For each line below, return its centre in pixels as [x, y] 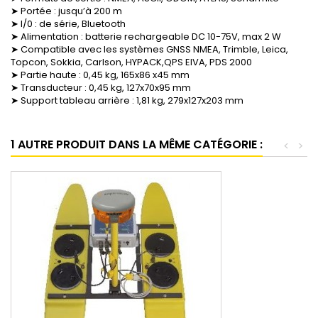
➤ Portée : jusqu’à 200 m [66, 11]
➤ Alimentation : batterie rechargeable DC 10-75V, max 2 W [146, 37]
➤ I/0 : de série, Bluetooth [68, 24]
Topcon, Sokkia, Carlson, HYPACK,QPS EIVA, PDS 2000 [131, 62]
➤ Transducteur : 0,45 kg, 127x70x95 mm [101, 88]
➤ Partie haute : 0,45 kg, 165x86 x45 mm [100, 75]
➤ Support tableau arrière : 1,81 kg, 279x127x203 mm [127, 101]
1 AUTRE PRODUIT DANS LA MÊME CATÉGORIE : [137, 145]
